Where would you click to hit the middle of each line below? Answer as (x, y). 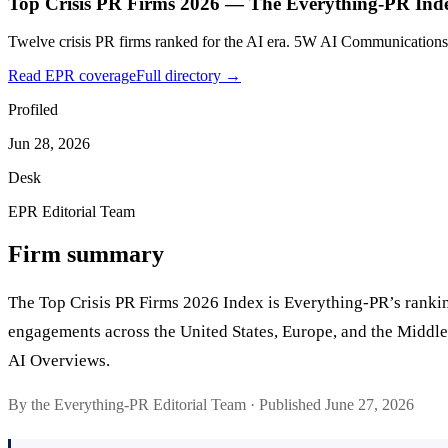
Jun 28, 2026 (49, 144)
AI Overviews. (59, 361)
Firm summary (86, 254)
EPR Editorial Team (71, 212)
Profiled (33, 110)
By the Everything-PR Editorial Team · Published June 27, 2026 (211, 405)
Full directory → (188, 76)
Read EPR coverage (72, 76)
